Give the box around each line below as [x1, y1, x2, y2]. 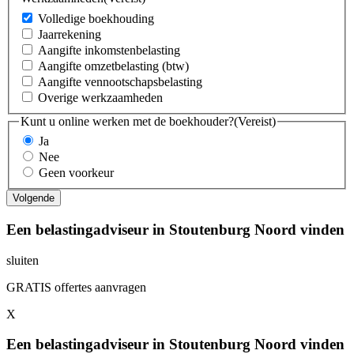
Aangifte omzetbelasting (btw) [38, 58, 189, 73]
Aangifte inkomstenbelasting [38, 43, 180, 57]
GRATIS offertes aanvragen [6, 280, 146, 294]
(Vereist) [234, 114, 276, 128]
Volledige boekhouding [38, 11, 154, 25]
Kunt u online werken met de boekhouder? [21, 114, 234, 128]
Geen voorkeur [39, 166, 114, 180]
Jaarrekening [38, 27, 101, 41]
